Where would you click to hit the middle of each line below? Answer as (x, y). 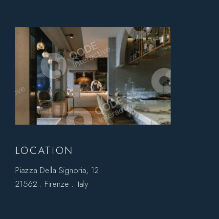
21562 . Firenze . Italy (52, 184)
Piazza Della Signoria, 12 (57, 170)
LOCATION (45, 150)
